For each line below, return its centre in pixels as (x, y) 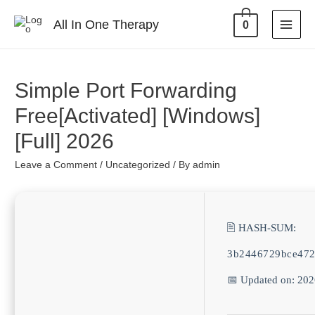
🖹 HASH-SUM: (262, 227)
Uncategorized (138, 165)
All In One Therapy (106, 24)
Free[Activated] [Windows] (138, 116)
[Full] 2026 (65, 141)
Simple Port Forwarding (126, 91)
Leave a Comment (56, 165)
